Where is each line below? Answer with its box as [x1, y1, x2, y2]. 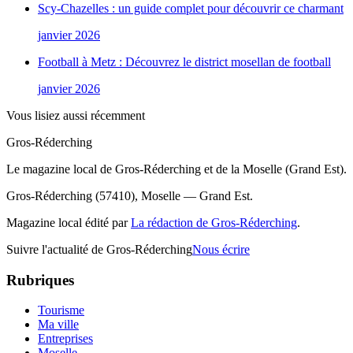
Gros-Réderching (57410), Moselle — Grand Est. [6, 188, 253, 203]
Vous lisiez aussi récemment [6, 108, 145, 122]
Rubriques [6, 271, 74, 288]
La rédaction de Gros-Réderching [131, 215, 297, 229]
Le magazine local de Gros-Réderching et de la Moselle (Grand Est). [6, 162, 347, 176]
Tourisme [38, 303, 84, 318]
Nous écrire [192, 242, 250, 256]
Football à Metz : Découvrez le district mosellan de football [38, 54, 331, 69]
